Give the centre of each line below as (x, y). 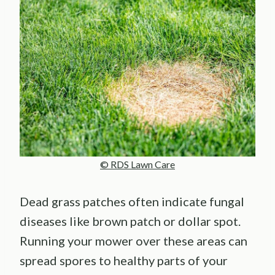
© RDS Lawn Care (137, 164)
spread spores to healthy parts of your (124, 260)
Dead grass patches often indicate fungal (132, 201)
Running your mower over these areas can (134, 240)
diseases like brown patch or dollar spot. (130, 221)
